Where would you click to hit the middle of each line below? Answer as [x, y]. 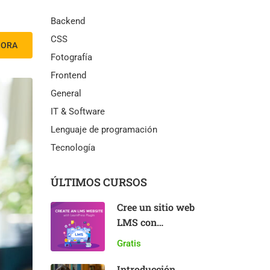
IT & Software [77, 111]
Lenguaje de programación [104, 130]
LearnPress [142, 237]
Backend [67, 21]
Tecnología [73, 148]
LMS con [137, 222]
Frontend [68, 75]
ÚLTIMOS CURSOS [99, 182]
